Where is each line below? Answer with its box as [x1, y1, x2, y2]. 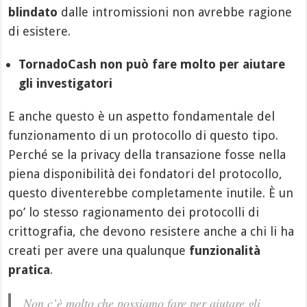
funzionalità [189, 243, 261, 258]
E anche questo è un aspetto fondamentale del [8, 108, 275, 123]
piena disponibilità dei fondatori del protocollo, [8, 166, 283, 181]
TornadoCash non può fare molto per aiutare [19, 56, 286, 71]
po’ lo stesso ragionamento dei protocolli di [8, 204, 260, 219]
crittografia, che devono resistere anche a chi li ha [8, 223, 295, 238]
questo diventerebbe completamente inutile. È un [8, 185, 294, 200]
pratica [8, 262, 51, 277]
